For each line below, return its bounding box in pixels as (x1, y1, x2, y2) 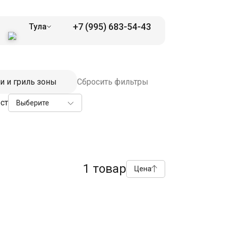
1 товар (83, 162, 126, 176)
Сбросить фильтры (77, 77, 148, 87)
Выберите (16, 99, 49, 107)
